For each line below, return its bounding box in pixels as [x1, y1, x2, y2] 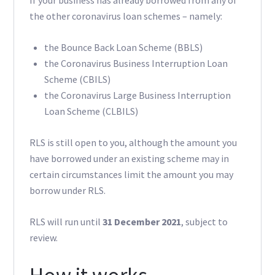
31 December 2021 [102, 215, 181, 228]
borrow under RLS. [29, 184, 106, 197]
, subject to [180, 215, 228, 228]
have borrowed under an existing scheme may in [29, 152, 229, 165]
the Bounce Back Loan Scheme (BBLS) [44, 41, 203, 54]
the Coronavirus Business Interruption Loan [44, 57, 228, 70]
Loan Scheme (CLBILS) [44, 105, 138, 118]
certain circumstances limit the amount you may [29, 168, 233, 181]
